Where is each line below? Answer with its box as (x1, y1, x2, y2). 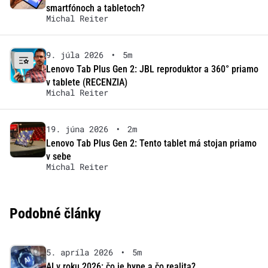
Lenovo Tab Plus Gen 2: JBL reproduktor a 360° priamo (45, 63, 258, 75)
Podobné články (10, 205, 101, 223)
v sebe (45, 151, 71, 163)
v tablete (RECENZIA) (45, 77, 127, 89)
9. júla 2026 (45, 49, 103, 61)
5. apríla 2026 (45, 246, 113, 258)
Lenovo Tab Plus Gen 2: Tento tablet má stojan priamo (45, 138, 257, 150)
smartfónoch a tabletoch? (45, 2, 145, 14)
